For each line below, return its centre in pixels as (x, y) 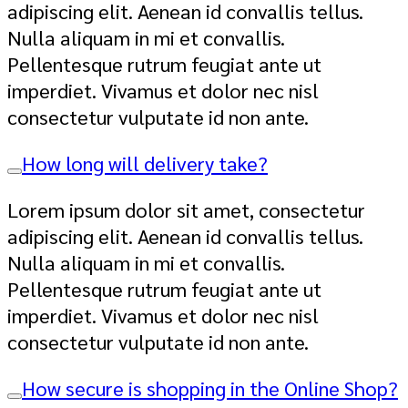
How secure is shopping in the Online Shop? (210, 388)
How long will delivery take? (145, 163)
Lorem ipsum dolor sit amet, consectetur (186, 209)
